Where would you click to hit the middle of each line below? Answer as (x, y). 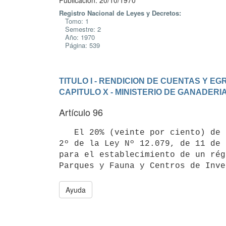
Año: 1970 (77, 37)
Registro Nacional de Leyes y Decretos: (120, 13)
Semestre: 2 (80, 29)
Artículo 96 (81, 112)
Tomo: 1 (74, 21)
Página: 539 (79, 45)
